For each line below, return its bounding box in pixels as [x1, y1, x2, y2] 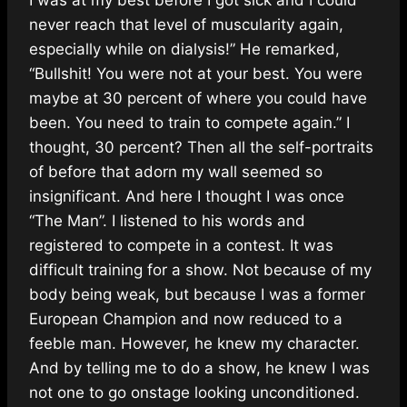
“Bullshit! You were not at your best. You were [29, 64, 362, 83]
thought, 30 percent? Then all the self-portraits [29, 137, 373, 156]
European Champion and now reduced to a [29, 309, 342, 328]
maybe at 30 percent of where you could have [29, 88, 367, 107]
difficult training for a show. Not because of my [29, 260, 372, 279]
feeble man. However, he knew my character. [29, 333, 360, 352]
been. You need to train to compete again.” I [29, 113, 350, 132]
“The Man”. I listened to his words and [29, 211, 305, 230]
